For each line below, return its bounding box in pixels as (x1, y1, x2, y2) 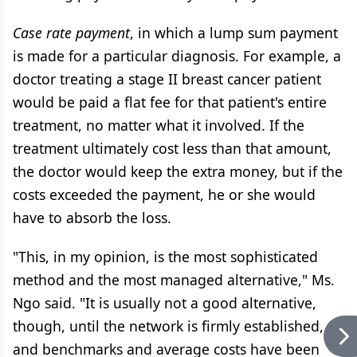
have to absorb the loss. (13, 208, 171, 227)
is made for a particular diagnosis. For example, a (13, 46, 341, 65)
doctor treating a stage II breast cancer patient (13, 69, 321, 88)
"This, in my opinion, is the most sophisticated (13, 247, 318, 266)
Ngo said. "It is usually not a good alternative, (13, 293, 316, 312)
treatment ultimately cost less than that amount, (13, 139, 331, 158)
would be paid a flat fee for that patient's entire (13, 92, 327, 112)
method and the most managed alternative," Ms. (13, 270, 335, 289)
